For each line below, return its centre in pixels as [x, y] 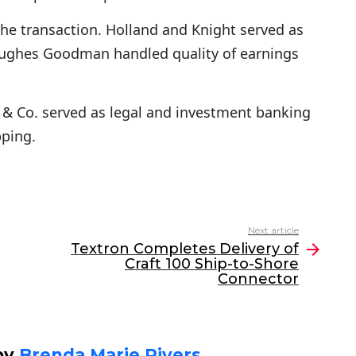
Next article [273, 230]
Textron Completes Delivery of [185, 249]
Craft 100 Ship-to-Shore [212, 264]
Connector [258, 279]
